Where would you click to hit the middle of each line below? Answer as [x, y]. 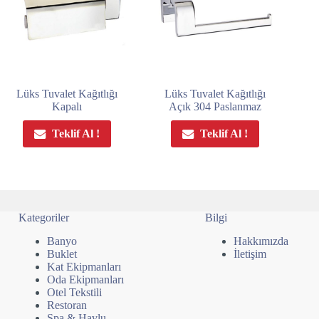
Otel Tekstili [74, 292]
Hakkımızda [261, 241]
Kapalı [67, 107]
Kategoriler [43, 218]
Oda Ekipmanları [85, 279]
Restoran [67, 305]
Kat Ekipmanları [84, 267]
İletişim [250, 254]
